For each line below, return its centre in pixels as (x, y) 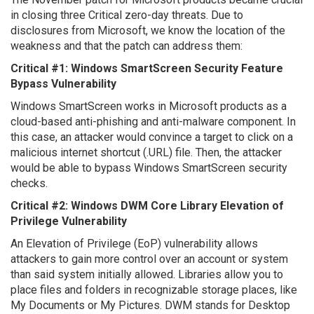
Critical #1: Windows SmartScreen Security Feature (147, 68)
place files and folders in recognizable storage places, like (154, 290)
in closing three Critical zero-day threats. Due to (127, 15)
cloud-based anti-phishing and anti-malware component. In (153, 122)
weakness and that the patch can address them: (127, 46)
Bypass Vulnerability (63, 84)
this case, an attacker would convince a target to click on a (152, 137)
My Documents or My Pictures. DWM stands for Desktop (150, 305)
